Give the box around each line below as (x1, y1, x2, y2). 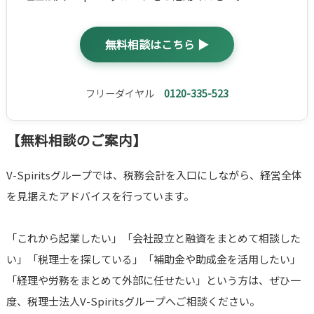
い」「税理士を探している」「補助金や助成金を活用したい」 (6, 252, 301, 267)
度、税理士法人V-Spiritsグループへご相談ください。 (6, 294, 260, 309)
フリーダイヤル (85, 86, 164, 101)
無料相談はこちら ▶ (104, 36, 209, 53)
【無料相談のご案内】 (6, 130, 146, 151)
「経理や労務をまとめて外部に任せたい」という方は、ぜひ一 (6, 273, 301, 288)
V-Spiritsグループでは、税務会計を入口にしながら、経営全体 (6, 168, 302, 183)
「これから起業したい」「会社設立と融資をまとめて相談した (6, 231, 301, 246)
